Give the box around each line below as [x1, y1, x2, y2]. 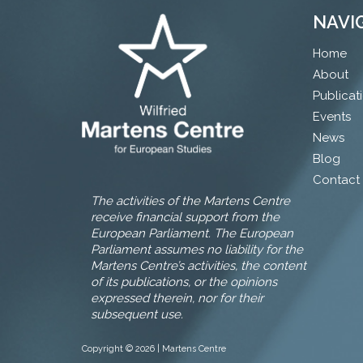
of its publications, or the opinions [91, 274, 278, 289]
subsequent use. [91, 306, 184, 322]
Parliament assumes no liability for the [91, 241, 304, 257]
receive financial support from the [91, 209, 280, 224]
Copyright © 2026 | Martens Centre [81, 343, 226, 354]
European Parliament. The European [91, 225, 294, 241]
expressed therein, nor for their [91, 290, 264, 305]
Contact [313, 172, 361, 187]
